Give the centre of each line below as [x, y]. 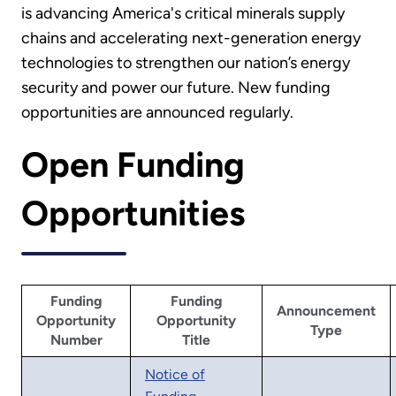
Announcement [326, 310]
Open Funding [133, 165]
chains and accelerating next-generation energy [191, 38]
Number [76, 339]
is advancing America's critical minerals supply [183, 14]
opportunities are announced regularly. [157, 113]
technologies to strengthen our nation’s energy [186, 63]
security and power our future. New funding [176, 88]
